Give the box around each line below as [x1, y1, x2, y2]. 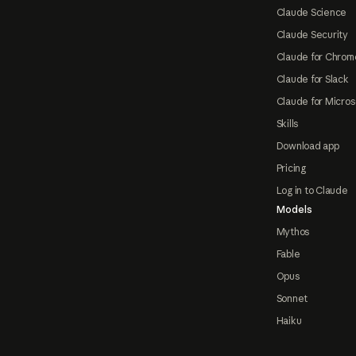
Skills [276, 118, 299, 130]
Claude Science [276, 6, 347, 19]
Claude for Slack [276, 73, 349, 86]
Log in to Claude [276, 184, 348, 197]
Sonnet [276, 292, 308, 305]
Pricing [276, 162, 306, 175]
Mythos [276, 226, 310, 238]
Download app [276, 140, 339, 153]
